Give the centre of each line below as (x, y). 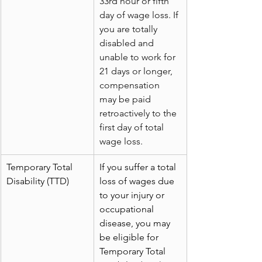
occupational (128, 209)
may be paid (126, 99)
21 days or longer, (137, 71)
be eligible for (130, 237)
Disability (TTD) (38, 181)
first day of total (133, 127)
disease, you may (136, 223)
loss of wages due (138, 181)
